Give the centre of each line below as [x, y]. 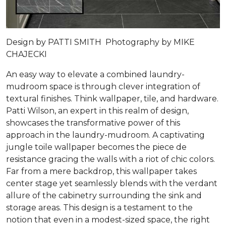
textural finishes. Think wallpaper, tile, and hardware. [112, 99]
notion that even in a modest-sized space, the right [108, 220]
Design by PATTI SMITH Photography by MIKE [100, 42]
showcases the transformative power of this [93, 123]
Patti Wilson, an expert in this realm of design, [97, 111]
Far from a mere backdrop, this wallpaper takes [101, 172]
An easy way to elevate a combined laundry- [95, 75]
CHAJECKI [26, 54]
